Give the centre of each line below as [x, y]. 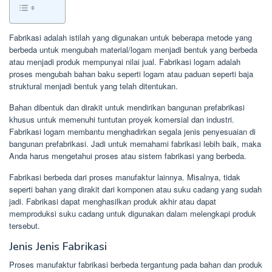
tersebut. [25, 226]
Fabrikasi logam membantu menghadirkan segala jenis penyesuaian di [132, 131]
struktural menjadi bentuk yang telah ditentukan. [93, 86]
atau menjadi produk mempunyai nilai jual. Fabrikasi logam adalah [125, 62]
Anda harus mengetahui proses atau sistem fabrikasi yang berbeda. [128, 156]
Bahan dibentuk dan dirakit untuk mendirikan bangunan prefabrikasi [127, 107]
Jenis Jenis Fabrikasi [58, 246]
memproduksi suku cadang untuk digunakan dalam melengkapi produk [133, 213]
